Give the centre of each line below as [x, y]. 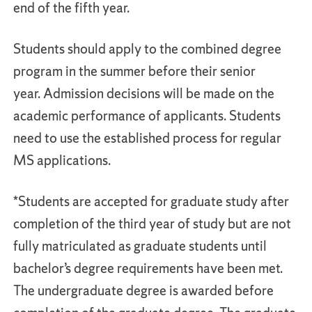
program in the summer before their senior [134, 71]
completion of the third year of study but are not [152, 224]
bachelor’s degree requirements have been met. [148, 268]
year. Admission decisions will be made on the [144, 93]
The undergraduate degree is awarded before [143, 290]
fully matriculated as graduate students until [140, 246]
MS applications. [62, 160]
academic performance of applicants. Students [147, 116]
